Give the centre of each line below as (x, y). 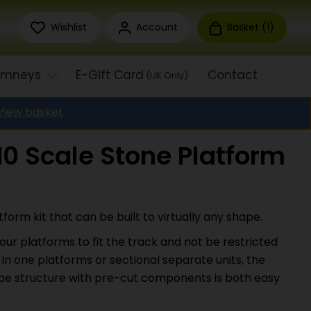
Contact (232, 76)
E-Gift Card (109, 76)
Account (157, 28)
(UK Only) (167, 76)
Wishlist (68, 28)
